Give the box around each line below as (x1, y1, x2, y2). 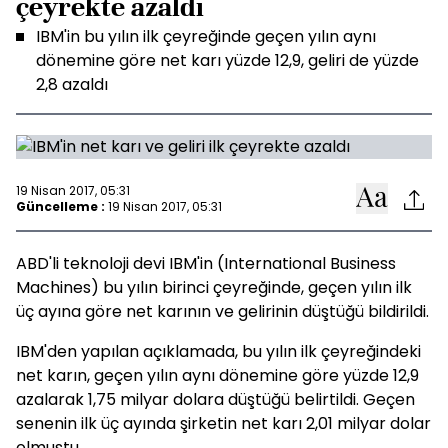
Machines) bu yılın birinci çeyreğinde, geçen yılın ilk (16, 276, 412, 299)
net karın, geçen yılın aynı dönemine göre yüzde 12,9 (16, 364, 419, 387)
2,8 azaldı (36, 73, 108, 96)
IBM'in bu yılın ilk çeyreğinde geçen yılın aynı (36, 25, 376, 48)
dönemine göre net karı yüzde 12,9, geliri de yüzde (36, 49, 419, 72)
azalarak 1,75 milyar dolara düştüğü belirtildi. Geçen (16, 388, 415, 411)
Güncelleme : (16, 197, 105, 215)
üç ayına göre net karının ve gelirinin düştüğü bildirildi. (16, 300, 429, 323)
